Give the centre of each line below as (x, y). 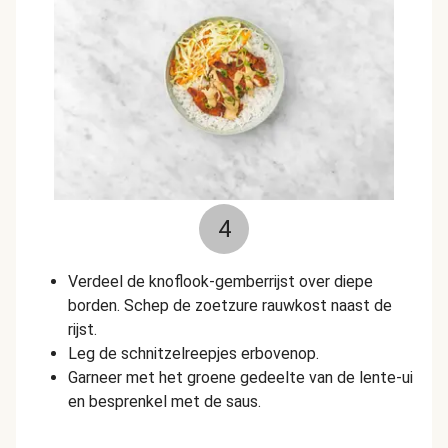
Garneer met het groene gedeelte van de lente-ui (240, 377)
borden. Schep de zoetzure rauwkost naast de (230, 305)
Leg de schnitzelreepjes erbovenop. (193, 353)
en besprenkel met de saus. (164, 401)
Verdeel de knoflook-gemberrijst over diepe (220, 281)
